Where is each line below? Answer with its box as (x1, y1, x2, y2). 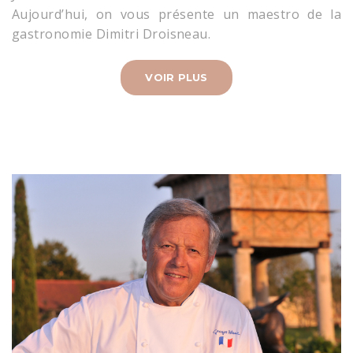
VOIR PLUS (145, 71, 208, 84)
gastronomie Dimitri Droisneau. (12, 25, 211, 43)
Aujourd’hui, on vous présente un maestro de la (12, 6, 341, 24)
